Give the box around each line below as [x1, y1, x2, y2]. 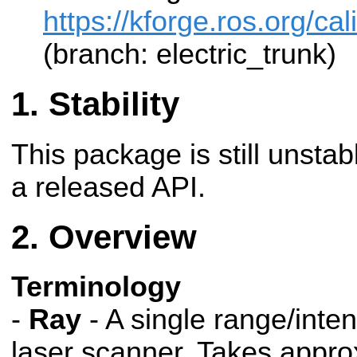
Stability [49, 85, 179, 124]
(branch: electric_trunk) [43, 38, 336, 71]
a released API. [11, 171, 206, 203]
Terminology [11, 271, 181, 304]
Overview [49, 218, 197, 256]
